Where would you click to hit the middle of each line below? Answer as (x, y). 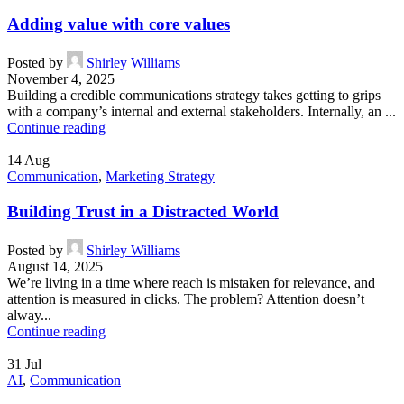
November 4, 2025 (61, 79)
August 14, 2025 (55, 266)
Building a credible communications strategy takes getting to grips (194, 96)
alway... (29, 315)
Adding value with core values (119, 24)
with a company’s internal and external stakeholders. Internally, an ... (202, 112)
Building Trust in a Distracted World (143, 211)
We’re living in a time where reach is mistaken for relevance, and (191, 282)
